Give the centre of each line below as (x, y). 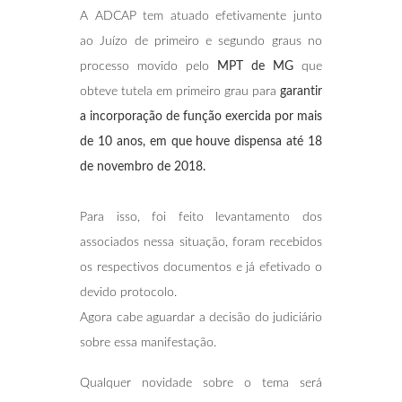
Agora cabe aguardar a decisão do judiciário (201, 317)
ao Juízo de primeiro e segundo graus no (201, 41)
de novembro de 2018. (143, 166)
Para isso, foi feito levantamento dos (201, 217)
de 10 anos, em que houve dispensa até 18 (201, 141)
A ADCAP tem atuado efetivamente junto (201, 16)
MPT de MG (255, 66)
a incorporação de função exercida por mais (201, 116)
